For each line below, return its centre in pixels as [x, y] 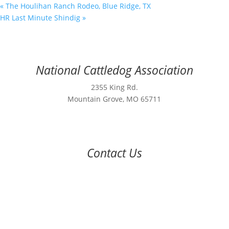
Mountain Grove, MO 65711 [114, 99]
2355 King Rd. [114, 87]
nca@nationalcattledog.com [114, 181]
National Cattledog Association [114, 70]
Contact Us [114, 153]
